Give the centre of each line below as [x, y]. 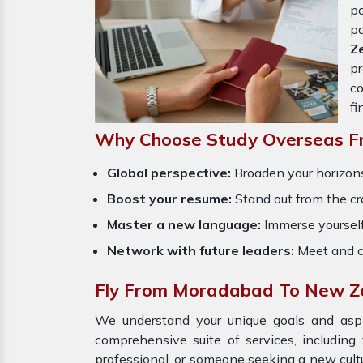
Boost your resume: [169, 199]
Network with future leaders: [202, 250]
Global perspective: [169, 173]
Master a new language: [184, 224]
